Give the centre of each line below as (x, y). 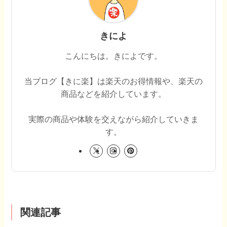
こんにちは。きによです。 (113, 56)
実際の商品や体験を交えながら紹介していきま (113, 119)
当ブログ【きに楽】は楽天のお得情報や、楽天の (113, 81)
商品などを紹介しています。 (113, 94)
